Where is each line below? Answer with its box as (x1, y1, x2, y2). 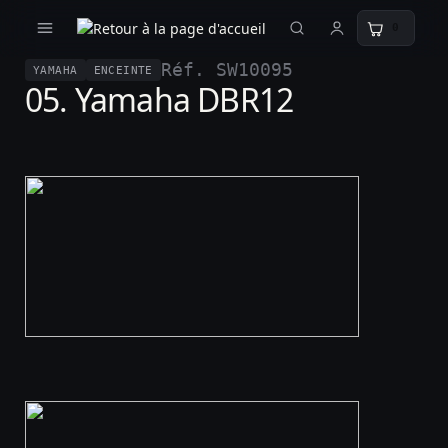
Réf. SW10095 (160, 60, 293, 80)
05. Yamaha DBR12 (25, 78, 294, 121)
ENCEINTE (93, 63, 153, 76)
